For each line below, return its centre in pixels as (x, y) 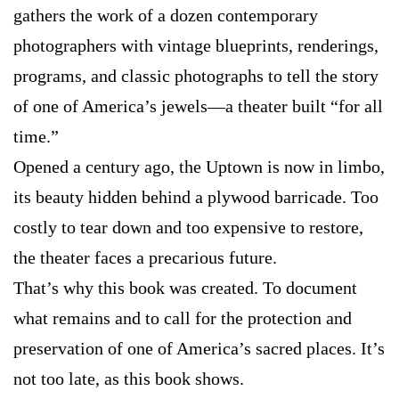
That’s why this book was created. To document (185, 288)
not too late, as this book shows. (129, 379)
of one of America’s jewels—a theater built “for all (198, 106)
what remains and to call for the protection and (183, 318)
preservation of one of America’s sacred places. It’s (199, 349)
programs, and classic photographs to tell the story (196, 76)
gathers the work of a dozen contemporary (166, 16)
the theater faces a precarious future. (145, 258)
